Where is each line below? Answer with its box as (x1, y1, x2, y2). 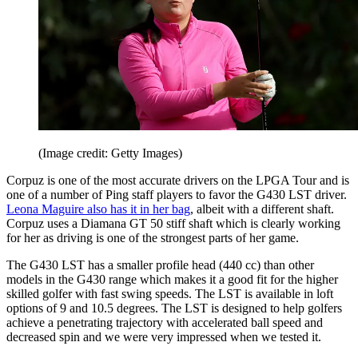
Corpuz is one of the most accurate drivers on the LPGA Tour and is (6, 173, 349, 188)
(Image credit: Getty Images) (38, 146, 182, 161)
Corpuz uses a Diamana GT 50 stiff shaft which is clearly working (6, 217, 340, 231)
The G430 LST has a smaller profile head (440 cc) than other (6, 258, 314, 272)
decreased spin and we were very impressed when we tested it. (6, 330, 321, 344)
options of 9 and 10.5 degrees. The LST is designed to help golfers (6, 301, 342, 316)
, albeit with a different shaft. (190, 202, 334, 217)
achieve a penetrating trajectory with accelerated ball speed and (6, 316, 323, 330)
